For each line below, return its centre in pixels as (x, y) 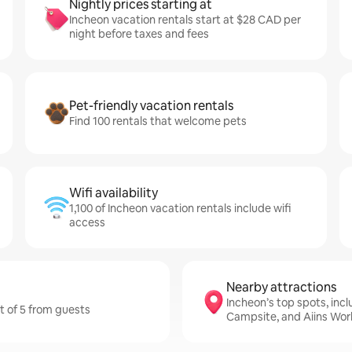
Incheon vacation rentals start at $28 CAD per (185, 20)
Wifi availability (114, 193)
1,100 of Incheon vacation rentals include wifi (180, 208)
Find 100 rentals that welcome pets (158, 121)
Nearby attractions (281, 287)
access (87, 222)
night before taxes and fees (139, 34)
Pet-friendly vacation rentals (151, 106)
